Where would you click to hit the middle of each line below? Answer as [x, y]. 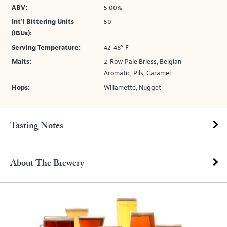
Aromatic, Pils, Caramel [138, 73]
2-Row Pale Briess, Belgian [143, 62]
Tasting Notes [37, 126]
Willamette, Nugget [133, 88]
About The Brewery [47, 164]
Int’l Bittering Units [43, 22]
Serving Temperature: [46, 48]
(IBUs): [22, 33]
